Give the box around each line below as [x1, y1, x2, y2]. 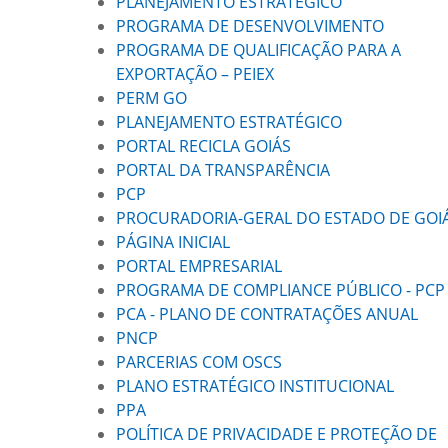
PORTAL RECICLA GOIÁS [116, 135, 291, 157]
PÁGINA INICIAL [116, 231, 230, 253]
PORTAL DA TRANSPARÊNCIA [116, 159, 330, 181]
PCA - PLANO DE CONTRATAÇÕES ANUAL [116, 303, 422, 325]
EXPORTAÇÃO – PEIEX [116, 63, 274, 85]
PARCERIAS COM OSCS [116, 351, 282, 373]
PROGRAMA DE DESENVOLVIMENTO [116, 15, 384, 37]
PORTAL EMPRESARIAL [116, 255, 282, 277]
